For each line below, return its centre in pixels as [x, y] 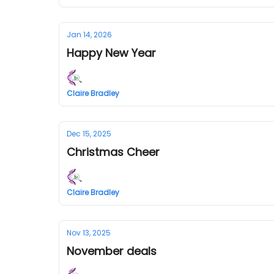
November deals [112, 251]
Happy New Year [111, 53]
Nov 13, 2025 [89, 233]
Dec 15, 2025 [89, 134]
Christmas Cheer [113, 152]
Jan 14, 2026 [89, 35]
